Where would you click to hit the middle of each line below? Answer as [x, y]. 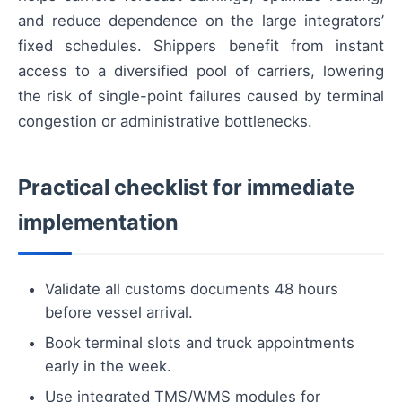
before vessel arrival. [119, 313]
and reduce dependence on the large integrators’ [201, 21]
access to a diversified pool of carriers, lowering [201, 71]
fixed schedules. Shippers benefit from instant [201, 46]
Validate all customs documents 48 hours [192, 289]
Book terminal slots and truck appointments [200, 343]
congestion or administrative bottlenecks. [165, 122]
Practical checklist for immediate [186, 188]
